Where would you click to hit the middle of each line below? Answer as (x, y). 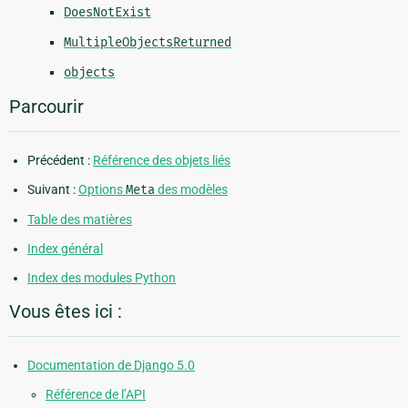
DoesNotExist (107, 13)
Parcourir (46, 107)
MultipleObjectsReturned (148, 43)
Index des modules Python (102, 278)
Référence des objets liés (162, 161)
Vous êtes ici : (66, 312)
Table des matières (80, 220)
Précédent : (60, 161)
